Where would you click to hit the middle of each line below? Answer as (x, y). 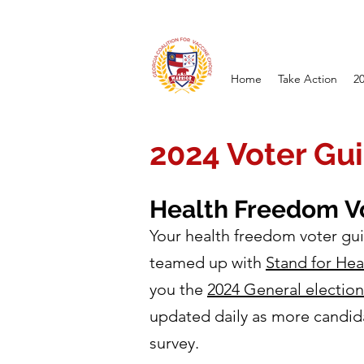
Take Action (308, 79)
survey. (174, 343)
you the (178, 290)
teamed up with (208, 263)
